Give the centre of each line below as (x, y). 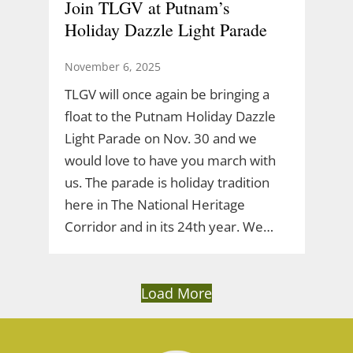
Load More (176, 293)
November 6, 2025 (112, 66)
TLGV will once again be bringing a (167, 94)
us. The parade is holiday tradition (167, 182)
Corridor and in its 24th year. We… (169, 226)
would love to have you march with (170, 160)
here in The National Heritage (154, 204)
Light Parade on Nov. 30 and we (160, 138)
